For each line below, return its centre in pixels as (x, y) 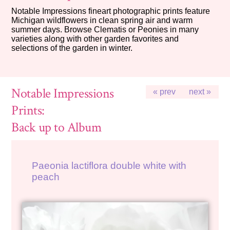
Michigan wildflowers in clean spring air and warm (102, 21)
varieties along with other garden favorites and (95, 39)
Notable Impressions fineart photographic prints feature (110, 11)
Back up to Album (56, 127)
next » (200, 91)
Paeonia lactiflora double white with (109, 165)
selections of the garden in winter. (72, 48)
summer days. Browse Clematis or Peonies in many (105, 30)
